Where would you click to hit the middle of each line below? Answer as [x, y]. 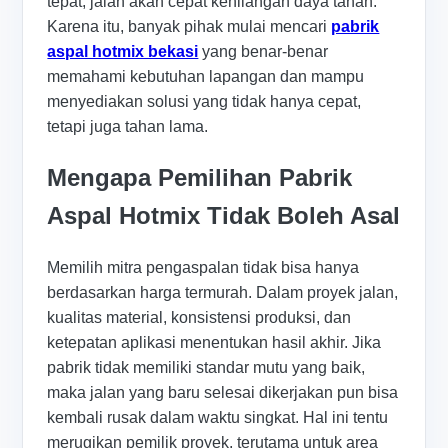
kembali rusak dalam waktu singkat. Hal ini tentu [218, 417]
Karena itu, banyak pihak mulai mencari [189, 27]
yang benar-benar [263, 52]
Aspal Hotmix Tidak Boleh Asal [224, 215]
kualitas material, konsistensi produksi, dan [199, 317]
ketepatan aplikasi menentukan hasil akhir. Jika [214, 342]
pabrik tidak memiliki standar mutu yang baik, [206, 367]
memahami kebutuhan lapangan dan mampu [206, 77]
